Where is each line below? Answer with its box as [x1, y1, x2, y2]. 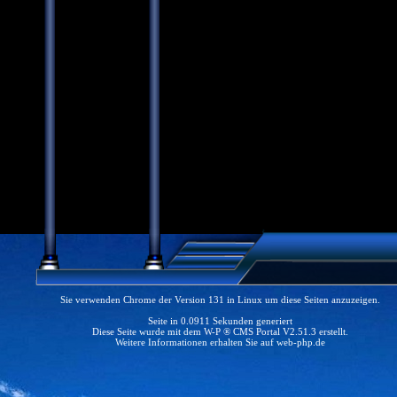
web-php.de [276, 337, 325, 347]
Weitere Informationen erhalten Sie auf [115, 337, 276, 347]
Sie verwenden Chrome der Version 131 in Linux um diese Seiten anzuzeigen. [60, 294, 380, 305]
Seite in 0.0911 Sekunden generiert [148, 315, 292, 326]
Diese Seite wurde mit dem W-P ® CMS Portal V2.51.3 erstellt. [92, 326, 348, 337]
